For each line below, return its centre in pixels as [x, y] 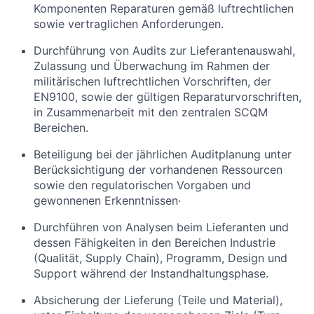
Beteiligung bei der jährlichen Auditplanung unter [163, 154]
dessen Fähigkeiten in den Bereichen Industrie [155, 243]
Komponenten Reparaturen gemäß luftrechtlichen [164, 8]
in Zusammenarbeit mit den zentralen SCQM [151, 112]
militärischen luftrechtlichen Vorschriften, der [152, 81]
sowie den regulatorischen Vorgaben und [142, 185]
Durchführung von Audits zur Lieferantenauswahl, [164, 50]
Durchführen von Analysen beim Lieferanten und [161, 227]
